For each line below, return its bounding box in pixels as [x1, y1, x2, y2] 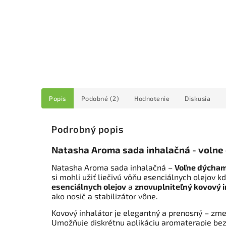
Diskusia [185, 94, 210, 102]
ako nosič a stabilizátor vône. [51, 191, 158, 201]
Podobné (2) [81, 94, 119, 102]
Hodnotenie [134, 94, 169, 102]
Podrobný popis [51, 124, 123, 135]
